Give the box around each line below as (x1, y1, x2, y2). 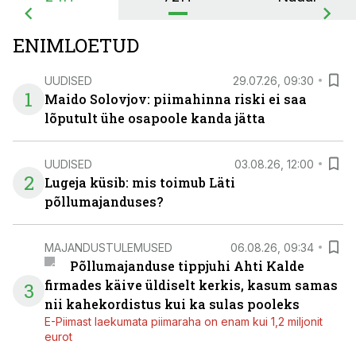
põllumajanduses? (44, 193, 163, 210)
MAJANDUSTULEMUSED (44, 240, 172, 254)
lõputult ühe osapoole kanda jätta (44, 110, 265, 126)
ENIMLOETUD (13, 33, 139, 58)
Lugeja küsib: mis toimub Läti (44, 174, 235, 191)
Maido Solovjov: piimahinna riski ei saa (44, 91, 307, 107)
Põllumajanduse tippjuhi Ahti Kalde (69, 257, 304, 274)
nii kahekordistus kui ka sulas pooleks (44, 296, 300, 312)
